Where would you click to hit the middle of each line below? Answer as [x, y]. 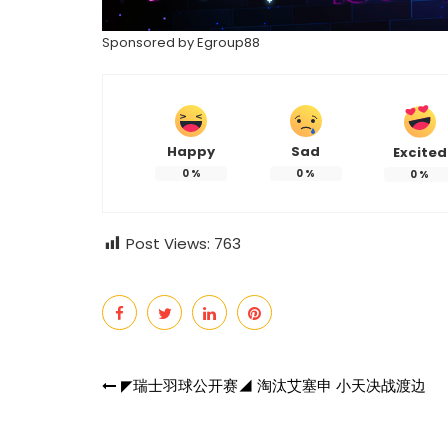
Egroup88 [228, 42]
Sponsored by [149, 42]
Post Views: [168, 243]
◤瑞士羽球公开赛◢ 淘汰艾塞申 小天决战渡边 [273, 385]
